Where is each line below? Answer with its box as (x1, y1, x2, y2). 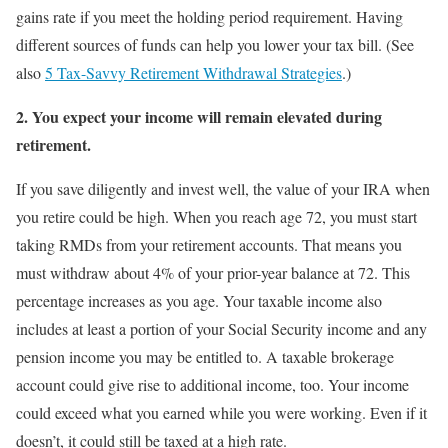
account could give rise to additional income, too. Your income (16, 373, 409, 395)
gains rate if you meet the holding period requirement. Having (16, 5, 403, 27)
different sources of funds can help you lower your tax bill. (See (16, 33, 414, 55)
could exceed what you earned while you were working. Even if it (16, 401, 427, 423)
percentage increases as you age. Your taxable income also (16, 289, 382, 311)
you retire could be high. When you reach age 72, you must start (16, 205, 417, 227)
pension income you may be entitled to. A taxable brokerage (16, 345, 394, 367)
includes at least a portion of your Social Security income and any (16, 317, 427, 339)
